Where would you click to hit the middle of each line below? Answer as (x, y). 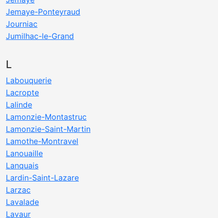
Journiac (22, 24)
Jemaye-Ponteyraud (43, 12)
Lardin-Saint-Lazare (42, 178)
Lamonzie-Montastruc (46, 117)
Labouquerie (29, 80)
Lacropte (22, 92)
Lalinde (19, 105)
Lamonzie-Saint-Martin (48, 129)
